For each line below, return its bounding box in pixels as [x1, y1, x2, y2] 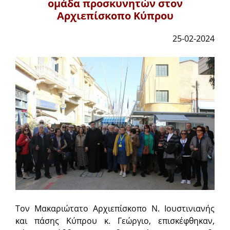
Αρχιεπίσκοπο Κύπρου [56, 9, 174, 23]
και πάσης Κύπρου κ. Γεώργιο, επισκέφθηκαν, [15, 215, 215, 226]
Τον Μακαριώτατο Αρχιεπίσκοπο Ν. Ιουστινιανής [15, 202, 215, 214]
